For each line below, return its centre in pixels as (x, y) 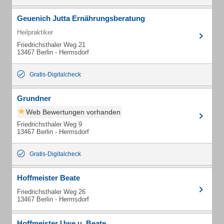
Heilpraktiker (35, 32)
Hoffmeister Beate (48, 178)
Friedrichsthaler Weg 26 (51, 192)
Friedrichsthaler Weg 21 (51, 45)
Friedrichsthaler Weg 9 (49, 124)
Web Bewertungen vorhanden (73, 112)
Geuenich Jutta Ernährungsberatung (81, 18)
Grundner (34, 98)
